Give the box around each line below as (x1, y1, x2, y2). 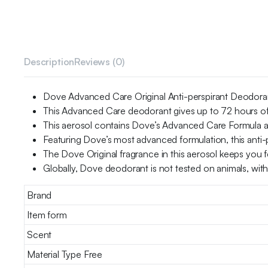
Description (24, 55, 75, 68)
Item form (27, 208, 67, 221)
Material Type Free (27, 248, 103, 260)
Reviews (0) (74, 55, 124, 68)
